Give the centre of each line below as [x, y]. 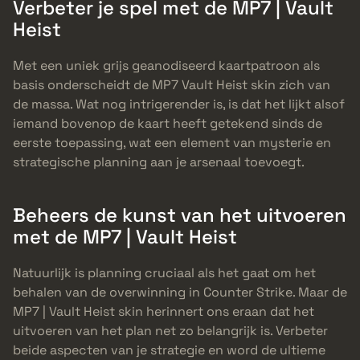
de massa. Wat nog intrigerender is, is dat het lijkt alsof [179, 104]
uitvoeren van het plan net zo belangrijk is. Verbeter [170, 331]
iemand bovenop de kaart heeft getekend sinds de [168, 124]
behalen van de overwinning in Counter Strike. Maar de [180, 292]
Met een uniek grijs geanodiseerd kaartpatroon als [166, 66]
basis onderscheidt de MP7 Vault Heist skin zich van [172, 85]
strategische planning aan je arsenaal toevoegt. [159, 162]
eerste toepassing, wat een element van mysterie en [172, 143]
